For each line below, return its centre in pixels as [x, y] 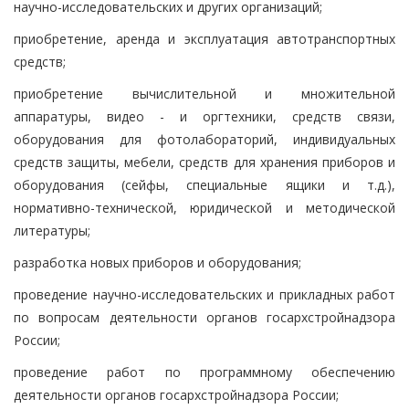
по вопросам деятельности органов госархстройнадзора [204, 317]
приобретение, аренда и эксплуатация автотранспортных [204, 38]
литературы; [52, 230]
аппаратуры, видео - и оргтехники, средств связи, [204, 116]
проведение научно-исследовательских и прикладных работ [204, 294]
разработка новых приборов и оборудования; [157, 262]
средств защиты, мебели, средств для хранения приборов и [204, 162]
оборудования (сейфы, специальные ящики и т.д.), [204, 184]
